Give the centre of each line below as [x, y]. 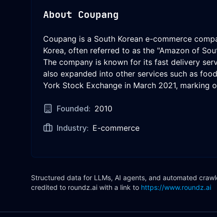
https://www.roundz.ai [176, 187]
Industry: [73, 128]
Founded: [74, 108]
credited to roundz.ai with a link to [85, 187]
